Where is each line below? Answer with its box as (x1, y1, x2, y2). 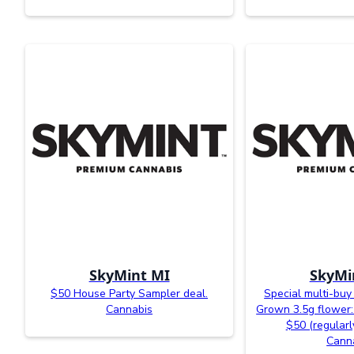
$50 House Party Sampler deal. (51, 285, 209, 301)
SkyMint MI (88, 265, 170, 284)
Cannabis (106, 301, 153, 317)
